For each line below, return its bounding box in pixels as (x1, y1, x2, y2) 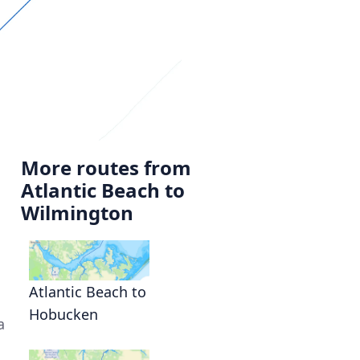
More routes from (21, 153, 191, 181)
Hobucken (29, 304, 98, 324)
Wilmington (21, 198, 133, 226)
